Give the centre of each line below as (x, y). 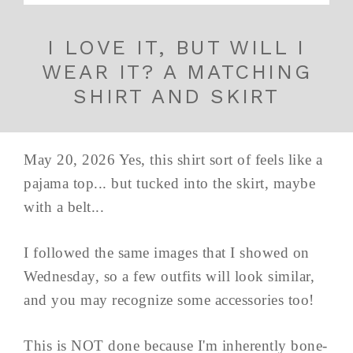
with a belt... (64, 207)
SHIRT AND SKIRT (176, 97)
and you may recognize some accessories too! (169, 300)
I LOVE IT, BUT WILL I (176, 48)
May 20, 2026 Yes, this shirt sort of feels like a (173, 160)
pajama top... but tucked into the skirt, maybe (169, 184)
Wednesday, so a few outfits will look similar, (169, 277)
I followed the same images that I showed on (167, 253)
